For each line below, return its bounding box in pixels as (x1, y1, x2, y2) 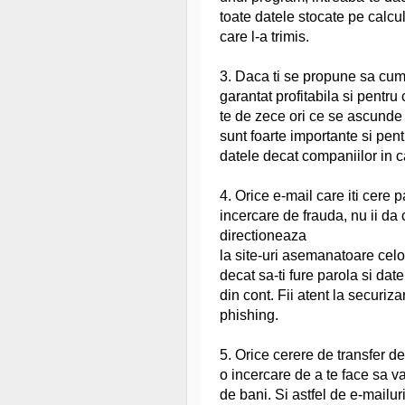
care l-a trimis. (220, 28, 309, 44)
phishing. (220, 306, 278, 323)
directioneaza (220, 227, 306, 243)
